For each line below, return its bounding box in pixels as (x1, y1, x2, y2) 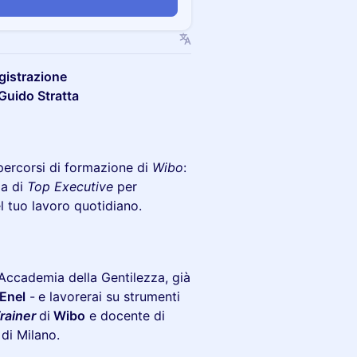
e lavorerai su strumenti (38, 288, 180, 304)
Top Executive (27, 178, 113, 194)
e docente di (85, 308, 165, 324)
